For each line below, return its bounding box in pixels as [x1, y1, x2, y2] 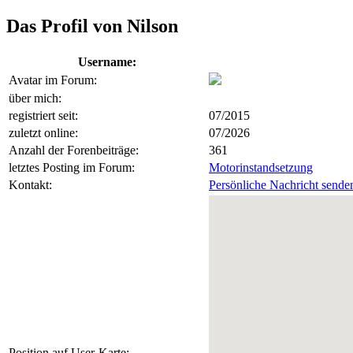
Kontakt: [9, 177, 52, 191]
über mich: [9, 91, 61, 105]
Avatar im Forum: [9, 72, 97, 87]
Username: [78, 54, 136, 69]
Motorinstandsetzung [209, 160, 313, 174]
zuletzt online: [9, 125, 78, 139]
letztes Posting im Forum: [9, 160, 135, 174]
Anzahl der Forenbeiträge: [9, 143, 139, 157]
